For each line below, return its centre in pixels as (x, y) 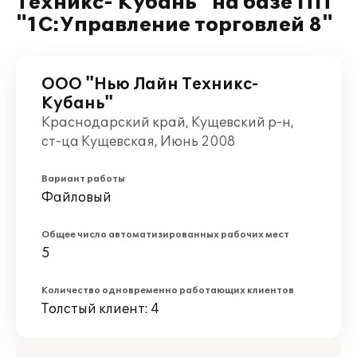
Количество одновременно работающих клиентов (168, 290)
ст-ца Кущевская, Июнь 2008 (138, 142)
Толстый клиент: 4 (100, 309)
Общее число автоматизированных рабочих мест (165, 235)
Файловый (76, 198)
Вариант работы (83, 179)
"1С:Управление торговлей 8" (175, 25)
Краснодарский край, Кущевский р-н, (168, 123)
